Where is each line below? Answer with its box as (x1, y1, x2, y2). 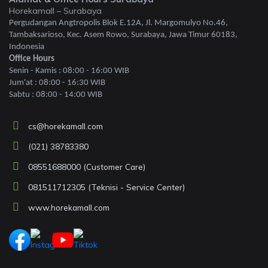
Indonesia (9, 42, 44, 51)
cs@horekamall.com (28, 120, 103, 131)
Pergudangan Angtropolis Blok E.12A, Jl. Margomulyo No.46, (9, 18, 228, 28)
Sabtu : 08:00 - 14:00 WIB (9, 90, 102, 99)
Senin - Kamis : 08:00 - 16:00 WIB (9, 66, 129, 75)
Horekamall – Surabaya (9, 5, 102, 16)
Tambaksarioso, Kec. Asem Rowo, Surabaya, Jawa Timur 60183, (9, 30, 237, 39)
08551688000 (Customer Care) (28, 161, 145, 172)
